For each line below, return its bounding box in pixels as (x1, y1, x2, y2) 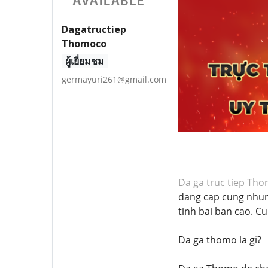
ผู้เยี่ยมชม (65, 54, 105, 68)
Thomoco (62, 36, 106, 50)
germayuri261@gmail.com (62, 73, 166, 85)
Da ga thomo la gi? (178, 233, 261, 246)
